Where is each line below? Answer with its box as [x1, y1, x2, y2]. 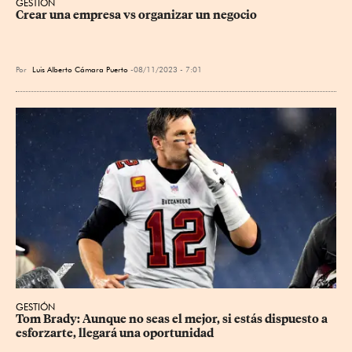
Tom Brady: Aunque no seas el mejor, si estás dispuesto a [16, 311, 330, 326]
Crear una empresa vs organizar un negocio [16, 8, 257, 22]
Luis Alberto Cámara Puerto [32, 64, 128, 74]
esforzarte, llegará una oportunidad [16, 325, 214, 340]
